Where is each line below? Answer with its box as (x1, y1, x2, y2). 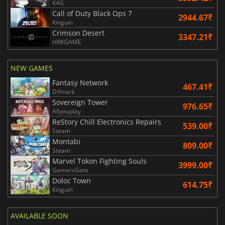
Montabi (52, 136, 80, 146)
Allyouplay (52, 106, 81, 116)
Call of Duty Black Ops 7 (52, 8, 132, 18)
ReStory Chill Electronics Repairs (52, 117, 161, 127)
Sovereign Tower (52, 97, 108, 107)
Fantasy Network (52, 77, 108, 87)
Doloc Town (52, 175, 91, 185)
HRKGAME (52, 37, 81, 46)
